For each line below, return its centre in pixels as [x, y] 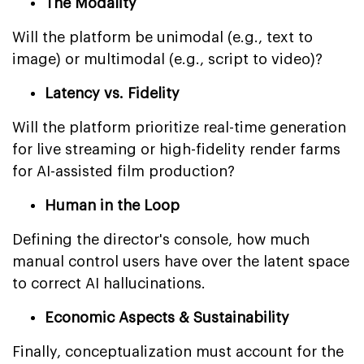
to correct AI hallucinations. [109, 283]
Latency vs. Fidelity [112, 93]
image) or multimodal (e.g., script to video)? [167, 59]
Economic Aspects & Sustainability [167, 317]
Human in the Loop [112, 205]
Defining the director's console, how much [161, 239]
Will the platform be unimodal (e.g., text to [162, 37]
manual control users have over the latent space [181, 261]
